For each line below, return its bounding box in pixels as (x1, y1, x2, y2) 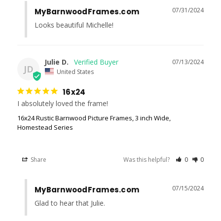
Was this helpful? (123, 155, 172, 164)
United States (57, 67, 94, 76)
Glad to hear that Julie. (35, 198, 105, 208)
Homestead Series (17, 122, 73, 132)
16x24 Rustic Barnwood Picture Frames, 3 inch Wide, (17, 113, 171, 122)
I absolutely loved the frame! (17, 98, 108, 108)
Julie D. (44, 57, 69, 67)
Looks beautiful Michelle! (35, 20, 113, 30)
